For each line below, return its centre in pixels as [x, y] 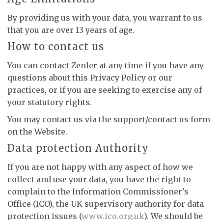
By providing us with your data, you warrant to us [105, 18]
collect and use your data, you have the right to [99, 179]
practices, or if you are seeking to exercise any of [105, 90]
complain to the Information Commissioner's [98, 192]
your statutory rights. [50, 102]
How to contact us [56, 46]
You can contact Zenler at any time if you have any [106, 65]
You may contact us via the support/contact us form [109, 119]
